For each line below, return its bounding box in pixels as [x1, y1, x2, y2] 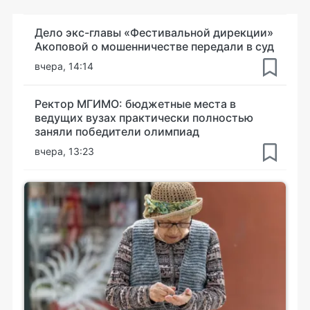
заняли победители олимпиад [35, 124, 199, 138]
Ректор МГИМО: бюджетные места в [35, 96, 236, 111]
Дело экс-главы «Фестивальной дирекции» [35, 25, 273, 39]
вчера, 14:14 [35, 60, 93, 72]
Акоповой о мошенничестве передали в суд [35, 39, 274, 53]
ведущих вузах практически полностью [35, 110, 253, 125]
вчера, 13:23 [35, 145, 94, 157]
